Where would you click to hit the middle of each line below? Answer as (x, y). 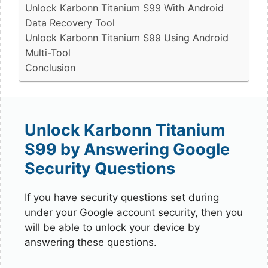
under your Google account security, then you (134, 212)
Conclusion (50, 67)
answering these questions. (91, 242)
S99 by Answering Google (127, 149)
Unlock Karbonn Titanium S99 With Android (124, 7)
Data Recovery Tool (70, 22)
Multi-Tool (48, 52)
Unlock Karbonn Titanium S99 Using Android (127, 37)
